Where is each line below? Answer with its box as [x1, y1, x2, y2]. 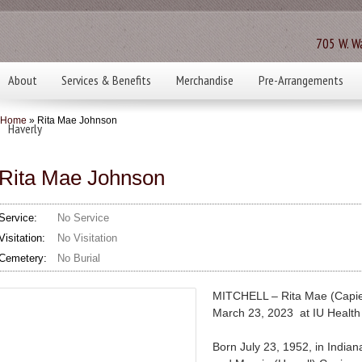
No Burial [57, 251, 101, 264]
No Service [57, 211, 110, 224]
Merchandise [175, 72, 234, 89]
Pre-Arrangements [258, 72, 343, 89]
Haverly [7, 120, 42, 137]
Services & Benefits [61, 72, 152, 89]
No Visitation [57, 231, 118, 244]
